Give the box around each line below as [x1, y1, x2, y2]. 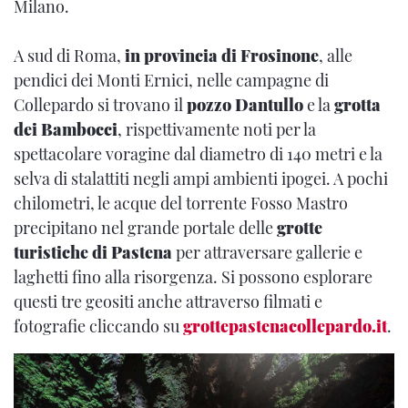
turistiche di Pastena [14, 240, 172, 263]
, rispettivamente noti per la [117, 117, 316, 140]
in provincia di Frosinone [125, 44, 319, 66]
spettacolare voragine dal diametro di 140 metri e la [14, 142, 382, 165]
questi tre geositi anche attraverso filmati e [14, 290, 322, 312]
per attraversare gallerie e [172, 240, 362, 263]
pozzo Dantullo [187, 93, 303, 116]
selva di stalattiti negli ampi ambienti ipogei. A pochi [14, 167, 388, 189]
